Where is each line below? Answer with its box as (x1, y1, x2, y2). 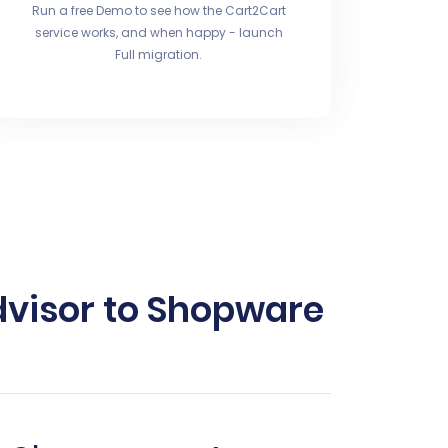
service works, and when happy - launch (34, 24, 283, 41)
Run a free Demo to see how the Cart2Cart (31, 2, 286, 19)
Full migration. (115, 46, 203, 63)
